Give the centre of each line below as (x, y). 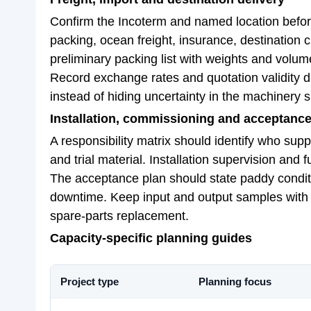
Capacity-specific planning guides (151, 238)
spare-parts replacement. (119, 216)
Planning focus (235, 281)
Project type (90, 281)
